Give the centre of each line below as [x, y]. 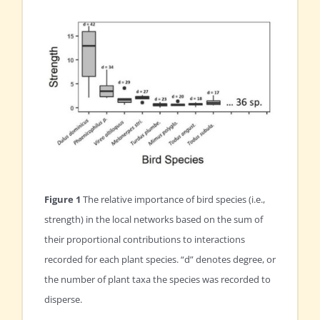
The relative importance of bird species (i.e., [173, 200]
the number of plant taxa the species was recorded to [157, 280]
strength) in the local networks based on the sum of [154, 220]
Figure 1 [62, 200]
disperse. [63, 300]
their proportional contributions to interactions [145, 240]
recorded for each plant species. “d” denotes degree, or [160, 260]
